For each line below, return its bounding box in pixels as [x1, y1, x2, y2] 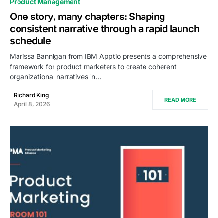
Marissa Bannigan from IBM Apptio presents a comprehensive [10, 52, 207, 60]
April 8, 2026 [14, 100, 50, 108]
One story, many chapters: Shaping [10, 11, 165, 22]
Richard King [14, 91, 49, 99]
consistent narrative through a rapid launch [10, 23, 200, 35]
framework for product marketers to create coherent [10, 62, 177, 71]
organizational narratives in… [10, 73, 101, 81]
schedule [10, 35, 51, 47]
